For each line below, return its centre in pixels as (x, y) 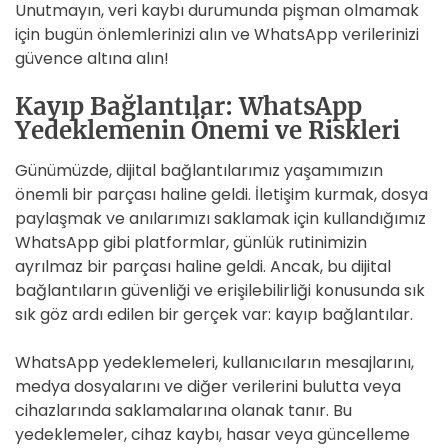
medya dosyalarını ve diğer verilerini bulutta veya (208, 386)
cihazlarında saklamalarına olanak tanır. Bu (183, 410)
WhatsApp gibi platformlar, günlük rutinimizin (191, 242)
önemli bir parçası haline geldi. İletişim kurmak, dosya (221, 194)
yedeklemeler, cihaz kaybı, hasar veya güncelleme (212, 434)
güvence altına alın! (92, 58)
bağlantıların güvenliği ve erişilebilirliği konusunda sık (220, 290)
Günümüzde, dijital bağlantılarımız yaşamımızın (199, 170)
